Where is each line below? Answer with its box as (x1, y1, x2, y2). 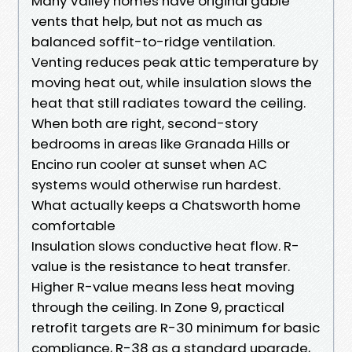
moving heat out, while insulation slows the (31, 72, 312, 92)
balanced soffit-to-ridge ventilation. (31, 31, 275, 51)
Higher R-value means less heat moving (31, 277, 295, 296)
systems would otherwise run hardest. (31, 174, 280, 194)
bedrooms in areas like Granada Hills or (31, 134, 290, 153)
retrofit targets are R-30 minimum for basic (31, 317, 320, 337)
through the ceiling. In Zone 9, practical (31, 297, 284, 317)
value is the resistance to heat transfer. (31, 256, 290, 276)
